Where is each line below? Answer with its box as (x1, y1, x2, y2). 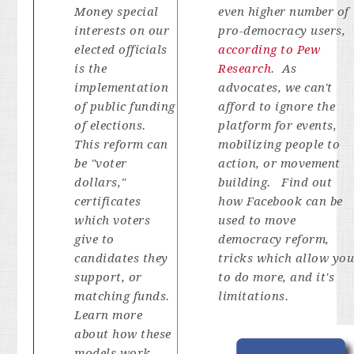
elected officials (74, 43, 168, 57)
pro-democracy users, (218, 24, 346, 38)
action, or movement (218, 156, 341, 171)
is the (74, 62, 107, 76)
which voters (74, 213, 151, 228)
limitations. (218, 289, 292, 303)
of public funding (74, 100, 175, 114)
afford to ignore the (218, 100, 336, 114)
